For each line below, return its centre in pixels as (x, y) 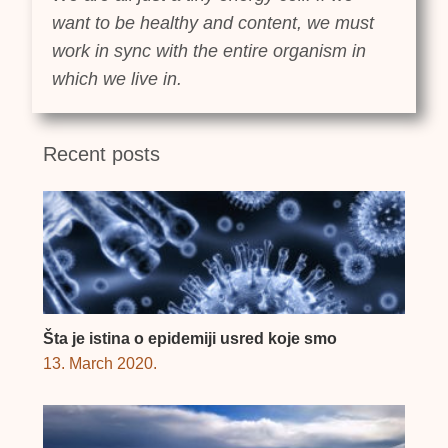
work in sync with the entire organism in (209, 51)
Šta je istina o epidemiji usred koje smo (189, 339)
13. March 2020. (99, 364)
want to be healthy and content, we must (213, 23)
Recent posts (101, 154)
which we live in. (117, 79)
